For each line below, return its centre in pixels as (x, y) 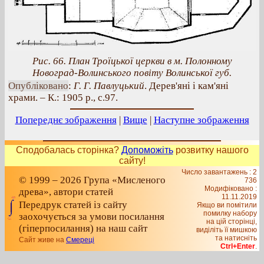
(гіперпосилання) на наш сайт (83, 228)
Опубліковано (38, 86)
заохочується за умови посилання (92, 217)
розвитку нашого (211, 150)
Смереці (80, 240)
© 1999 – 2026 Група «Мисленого (92, 180)
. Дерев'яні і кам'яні (187, 86)
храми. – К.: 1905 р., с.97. (63, 98)
